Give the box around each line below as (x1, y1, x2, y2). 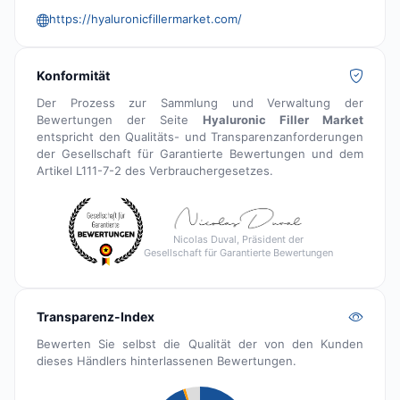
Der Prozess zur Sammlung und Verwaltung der (37, 96, 363, 111)
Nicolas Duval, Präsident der (172, 233, 304, 246)
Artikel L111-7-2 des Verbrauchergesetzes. (37, 163, 273, 179)
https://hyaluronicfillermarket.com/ (49, 12, 242, 27)
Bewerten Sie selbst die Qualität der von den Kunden (37, 337, 363, 352)
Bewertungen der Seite (37, 112, 203, 128)
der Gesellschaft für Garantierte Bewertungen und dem (37, 146, 363, 162)
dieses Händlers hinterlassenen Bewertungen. (37, 354, 296, 369)
